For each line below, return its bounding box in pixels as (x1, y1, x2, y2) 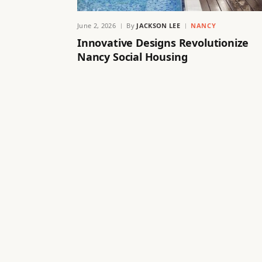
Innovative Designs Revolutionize (77, 35, 249, 50)
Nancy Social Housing (77, 49, 188, 64)
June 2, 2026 (77, 20, 116, 30)
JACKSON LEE (136, 20, 180, 30)
